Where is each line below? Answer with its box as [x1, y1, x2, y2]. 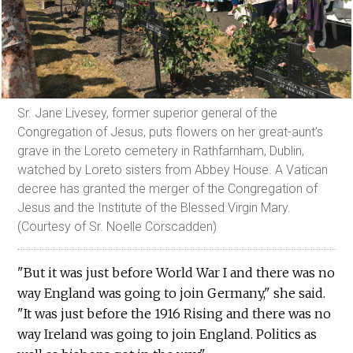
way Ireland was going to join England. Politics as [17, 326, 318, 343]
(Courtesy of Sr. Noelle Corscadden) [17, 219, 217, 235]
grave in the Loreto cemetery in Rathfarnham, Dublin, [17, 143, 305, 159]
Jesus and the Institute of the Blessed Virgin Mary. [17, 200, 292, 216]
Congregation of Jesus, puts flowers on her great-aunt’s [17, 124, 324, 140]
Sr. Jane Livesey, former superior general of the [17, 106, 278, 121]
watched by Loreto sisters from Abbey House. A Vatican [17, 162, 329, 178]
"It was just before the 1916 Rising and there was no [17, 306, 332, 322]
